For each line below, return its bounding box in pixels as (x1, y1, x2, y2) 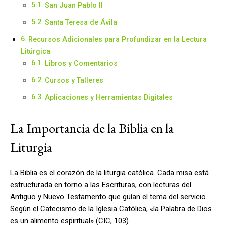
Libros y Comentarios (44, 59, 118, 67)
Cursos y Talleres (44, 76, 103, 84)
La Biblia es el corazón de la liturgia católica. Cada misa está (10, 168, 209, 177)
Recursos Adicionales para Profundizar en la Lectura (28, 35, 207, 43)
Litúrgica (21, 47, 50, 55)
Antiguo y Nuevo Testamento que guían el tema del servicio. (10, 192, 207, 201)
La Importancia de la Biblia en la (10, 119, 174, 137)
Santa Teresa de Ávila (44, 18, 117, 26)
